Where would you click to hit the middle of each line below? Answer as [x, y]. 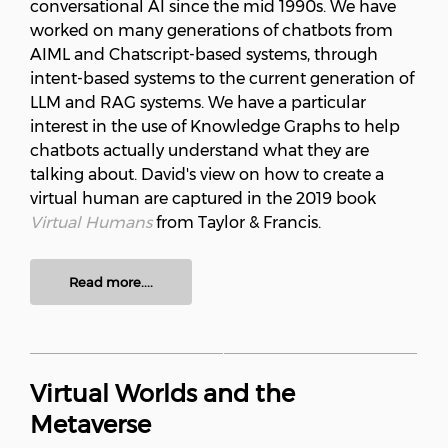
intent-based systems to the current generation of [222, 79]
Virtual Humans [91, 223]
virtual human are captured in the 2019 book [203, 199]
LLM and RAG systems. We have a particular [198, 103]
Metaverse [90, 425]
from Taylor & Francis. [236, 223]
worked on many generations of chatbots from [211, 31]
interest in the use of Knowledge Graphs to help [215, 127]
